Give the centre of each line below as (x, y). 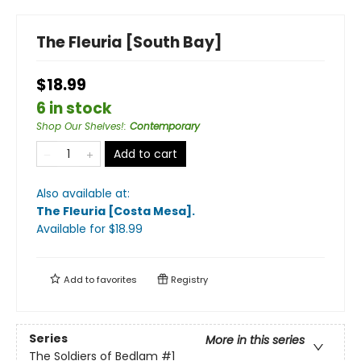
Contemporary (165, 126)
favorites (117, 279)
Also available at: (83, 193)
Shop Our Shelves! (80, 126)
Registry (188, 279)
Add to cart (145, 154)
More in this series (255, 340)
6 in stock (74, 108)
